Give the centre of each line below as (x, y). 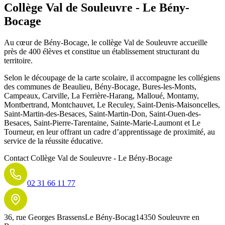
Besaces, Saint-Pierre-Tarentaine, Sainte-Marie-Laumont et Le (102, 123)
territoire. (18, 60)
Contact (17, 158)
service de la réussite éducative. (53, 141)
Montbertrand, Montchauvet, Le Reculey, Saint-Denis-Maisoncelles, (112, 104)
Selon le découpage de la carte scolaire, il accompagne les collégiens (112, 77)
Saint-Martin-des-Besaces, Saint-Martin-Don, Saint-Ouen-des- (102, 114)
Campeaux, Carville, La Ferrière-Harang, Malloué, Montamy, (101, 95)
